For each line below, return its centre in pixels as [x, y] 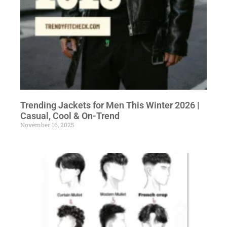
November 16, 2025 [47, 124]
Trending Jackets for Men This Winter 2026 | [110, 105]
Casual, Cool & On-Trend [70, 116]
